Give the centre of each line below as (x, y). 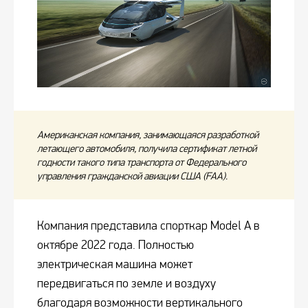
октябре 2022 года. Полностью (115, 245)
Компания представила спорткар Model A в (148, 226)
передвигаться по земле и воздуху (126, 284)
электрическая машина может (115, 265)
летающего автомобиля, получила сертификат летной (147, 149)
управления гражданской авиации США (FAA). (132, 176)
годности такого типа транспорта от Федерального (142, 163)
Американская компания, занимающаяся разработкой (148, 135)
